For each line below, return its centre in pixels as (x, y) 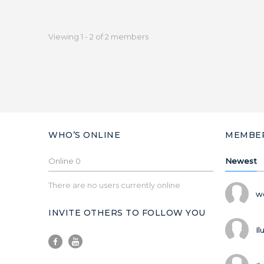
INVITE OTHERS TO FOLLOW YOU (127, 213)
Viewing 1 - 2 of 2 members (98, 37)
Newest (241, 161)
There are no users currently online (114, 185)
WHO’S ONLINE (84, 135)
